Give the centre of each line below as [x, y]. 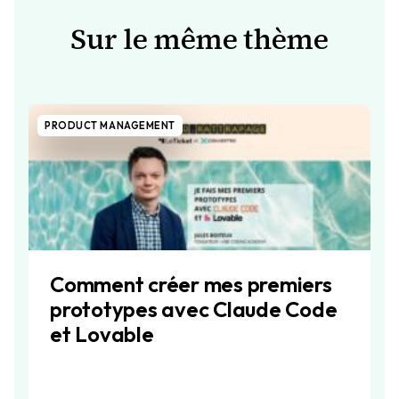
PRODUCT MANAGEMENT [110, 126]
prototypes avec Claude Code [194, 309]
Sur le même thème [199, 39]
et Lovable [102, 334]
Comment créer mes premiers [191, 284]
